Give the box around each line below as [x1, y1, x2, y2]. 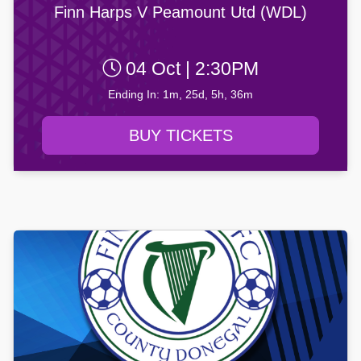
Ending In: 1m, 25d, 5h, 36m [108, 88, 253, 102]
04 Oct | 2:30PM [121, 58, 259, 80]
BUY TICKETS [128, 127, 233, 145]
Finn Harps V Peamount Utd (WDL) [54, 3, 307, 22]
